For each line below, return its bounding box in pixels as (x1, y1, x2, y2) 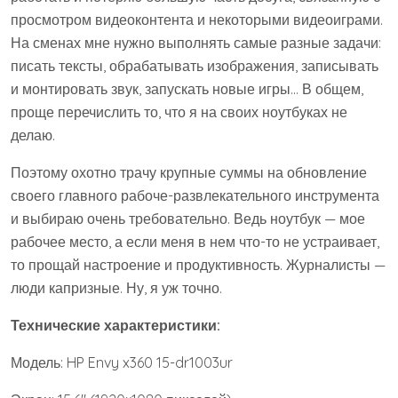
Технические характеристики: (11, 316, 220, 334)
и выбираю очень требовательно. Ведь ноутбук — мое (11, 210, 365, 227)
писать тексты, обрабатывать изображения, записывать (11, 57, 378, 75)
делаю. (11, 126, 55, 144)
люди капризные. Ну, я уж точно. (11, 279, 222, 297)
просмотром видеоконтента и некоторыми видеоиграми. (11, 11, 383, 28)
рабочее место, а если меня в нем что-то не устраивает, (11, 233, 379, 251)
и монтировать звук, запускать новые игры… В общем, (11, 80, 363, 98)
